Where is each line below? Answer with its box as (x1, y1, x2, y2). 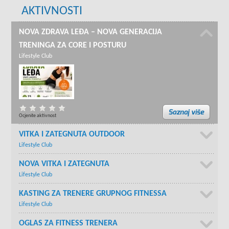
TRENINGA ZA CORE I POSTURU (19, 41, 127, 50)
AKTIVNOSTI (21, 5, 83, 18)
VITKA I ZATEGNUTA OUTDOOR (19, 130, 125, 139)
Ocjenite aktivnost (19, 113, 57, 119)
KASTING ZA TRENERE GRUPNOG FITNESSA (19, 190, 167, 198)
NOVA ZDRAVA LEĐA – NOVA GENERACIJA (19, 28, 163, 37)
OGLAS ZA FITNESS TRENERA (19, 219, 118, 228)
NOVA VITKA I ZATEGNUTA (19, 160, 110, 169)
